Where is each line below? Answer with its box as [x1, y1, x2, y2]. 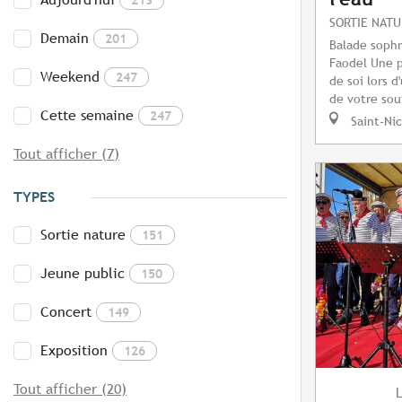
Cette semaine [40, 107, 134, 125]
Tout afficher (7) [13, 145, 119, 163]
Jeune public [40, 265, 125, 283]
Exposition [40, 342, 108, 360]
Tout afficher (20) [13, 380, 127, 398]
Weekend [40, 68, 100, 86]
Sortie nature [40, 226, 126, 244]
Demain [40, 30, 89, 48]
